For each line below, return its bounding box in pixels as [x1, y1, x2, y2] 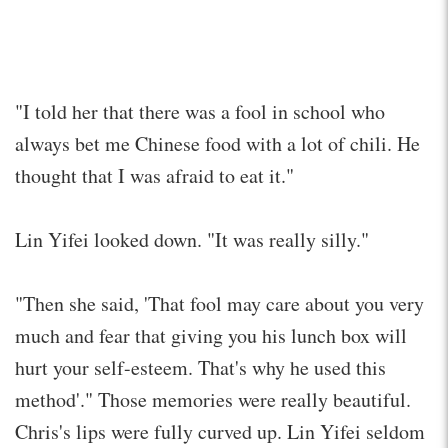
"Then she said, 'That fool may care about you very [15, 289, 424, 317]
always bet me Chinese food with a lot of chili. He [15, 129, 420, 157]
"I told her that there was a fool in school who [15, 97, 385, 125]
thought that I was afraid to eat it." [15, 161, 294, 189]
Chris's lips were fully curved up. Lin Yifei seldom [15, 417, 425, 445]
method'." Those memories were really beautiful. [15, 385, 411, 413]
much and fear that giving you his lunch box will [15, 321, 407, 349]
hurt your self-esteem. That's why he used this [15, 353, 386, 381]
